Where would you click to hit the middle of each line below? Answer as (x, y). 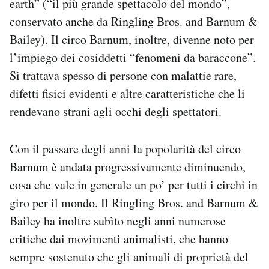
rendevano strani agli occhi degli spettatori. (116, 111)
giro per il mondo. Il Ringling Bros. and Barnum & (134, 203)
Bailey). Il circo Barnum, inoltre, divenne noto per (132, 39)
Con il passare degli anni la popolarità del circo (125, 149)
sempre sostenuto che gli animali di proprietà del (129, 257)
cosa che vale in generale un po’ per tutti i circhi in (134, 185)
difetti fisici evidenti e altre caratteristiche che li (127, 93)
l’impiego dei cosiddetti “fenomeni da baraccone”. (133, 57)
